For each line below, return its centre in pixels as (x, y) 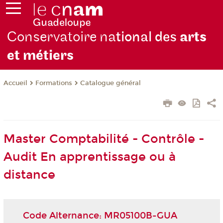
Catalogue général (110, 83)
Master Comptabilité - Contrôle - (104, 139)
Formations (54, 83)
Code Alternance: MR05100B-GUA (100, 215)
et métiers (41, 56)
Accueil (15, 83)
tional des (148, 37)
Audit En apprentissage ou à (89, 157)
